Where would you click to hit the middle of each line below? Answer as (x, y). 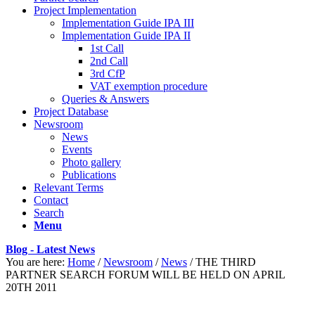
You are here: (35, 262)
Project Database (71, 111)
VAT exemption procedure (149, 86)
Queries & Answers (105, 99)
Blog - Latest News (50, 249)
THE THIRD (226, 262)
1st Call (107, 48)
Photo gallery (91, 162)
